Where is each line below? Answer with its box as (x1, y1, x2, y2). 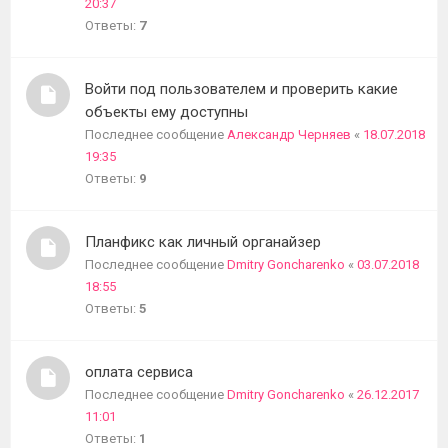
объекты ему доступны (85, 103, 248, 121)
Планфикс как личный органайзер (85, 233, 321, 251)
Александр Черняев (227, 127, 351, 142)
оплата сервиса (85, 363, 193, 381)
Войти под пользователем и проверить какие (85, 80, 398, 98)
